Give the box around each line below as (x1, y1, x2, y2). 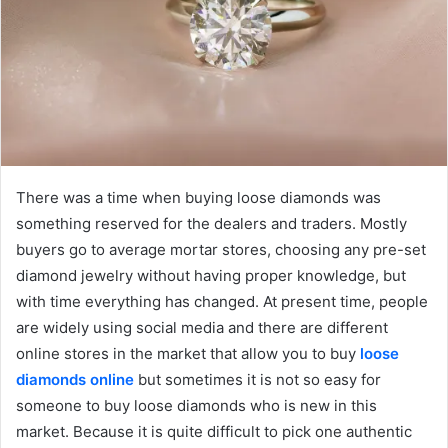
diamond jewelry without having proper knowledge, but (16, 266, 406, 286)
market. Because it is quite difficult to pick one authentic (16, 422, 412, 442)
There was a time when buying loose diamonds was (16, 188, 381, 208)
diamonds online (16, 370, 134, 390)
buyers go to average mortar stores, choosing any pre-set (16, 240, 426, 260)
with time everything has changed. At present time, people (16, 292, 428, 312)
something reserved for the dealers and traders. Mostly (16, 214, 407, 234)
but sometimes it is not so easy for (134, 370, 381, 390)
